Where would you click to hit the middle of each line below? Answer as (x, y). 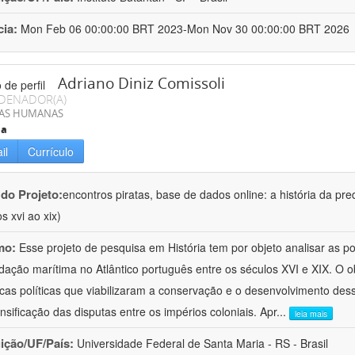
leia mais (311, 313)
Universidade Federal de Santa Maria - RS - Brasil (202, 344)
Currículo (51, 152)
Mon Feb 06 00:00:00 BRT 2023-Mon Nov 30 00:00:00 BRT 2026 (185, 29)
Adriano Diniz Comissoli (141, 84)
